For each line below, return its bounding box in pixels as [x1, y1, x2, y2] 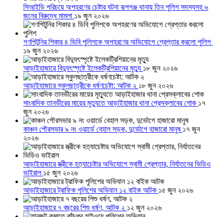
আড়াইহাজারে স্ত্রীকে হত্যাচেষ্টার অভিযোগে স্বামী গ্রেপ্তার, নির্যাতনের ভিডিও [23, 160, 211, 169]
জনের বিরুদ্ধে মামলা [23, 12, 74, 20]
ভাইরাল [23, 169, 43, 177]
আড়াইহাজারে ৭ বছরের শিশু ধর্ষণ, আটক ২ [23, 203, 127, 212]
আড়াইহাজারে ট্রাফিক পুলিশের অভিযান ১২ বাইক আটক [23, 186, 158, 195]
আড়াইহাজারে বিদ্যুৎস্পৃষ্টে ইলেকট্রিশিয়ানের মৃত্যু [23, 64, 143, 73]
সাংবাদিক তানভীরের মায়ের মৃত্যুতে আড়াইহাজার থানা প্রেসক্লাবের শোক [23, 99, 198, 108]
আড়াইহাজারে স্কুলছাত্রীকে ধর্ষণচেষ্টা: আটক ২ [23, 81, 139, 90]
